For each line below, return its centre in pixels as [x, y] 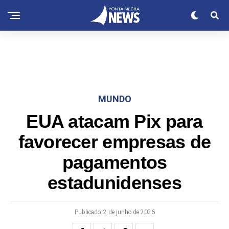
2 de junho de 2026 [129, 212]
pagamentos [114, 163]
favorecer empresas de [114, 142]
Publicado [87, 212]
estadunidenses [114, 183]
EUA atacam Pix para [114, 122]
